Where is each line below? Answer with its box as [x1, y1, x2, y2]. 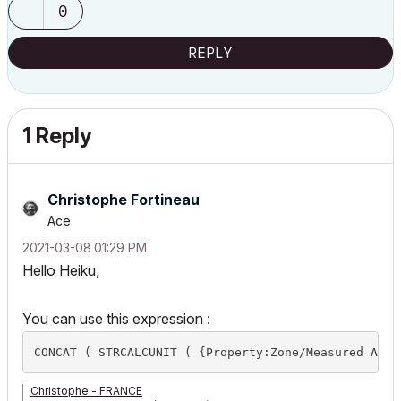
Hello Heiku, [22, 261, 99, 279]
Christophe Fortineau [47, 191, 200, 209]
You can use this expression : [22, 310, 210, 328]
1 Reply [22, 123, 92, 149]
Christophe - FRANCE [30, 384, 142, 397]
